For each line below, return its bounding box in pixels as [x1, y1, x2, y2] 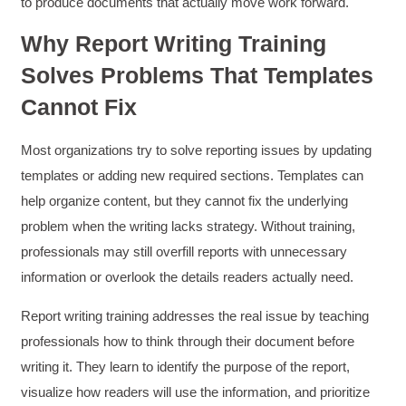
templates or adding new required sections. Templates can [21, 168, 364, 184]
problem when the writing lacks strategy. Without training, [21, 218, 356, 235]
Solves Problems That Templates [21, 63, 374, 89]
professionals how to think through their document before [21, 333, 355, 349]
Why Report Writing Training [21, 31, 327, 57]
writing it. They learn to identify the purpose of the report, [21, 358, 351, 374]
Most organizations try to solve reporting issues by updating [21, 142, 372, 159]
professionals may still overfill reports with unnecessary [21, 244, 348, 260]
